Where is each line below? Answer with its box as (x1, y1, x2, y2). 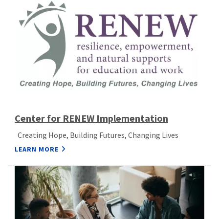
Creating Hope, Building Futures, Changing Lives (15, 130, 181, 140)
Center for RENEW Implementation (15, 111, 168, 124)
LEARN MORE (15, 144, 59, 153)
